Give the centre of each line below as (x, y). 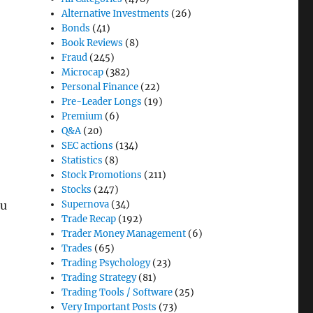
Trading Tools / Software (117, 292)
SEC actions (88, 145)
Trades (77, 248)
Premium (82, 116)
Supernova (86, 204)
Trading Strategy (99, 277)
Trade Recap (89, 219)
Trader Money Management (124, 233)
